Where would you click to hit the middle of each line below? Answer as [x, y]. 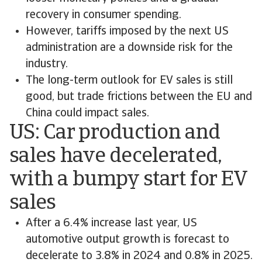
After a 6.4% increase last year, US [111, 223]
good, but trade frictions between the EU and [139, 97]
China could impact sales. [87, 113]
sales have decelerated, [116, 157]
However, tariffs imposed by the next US [127, 32]
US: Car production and [115, 133]
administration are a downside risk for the [129, 48]
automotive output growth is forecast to [127, 240]
